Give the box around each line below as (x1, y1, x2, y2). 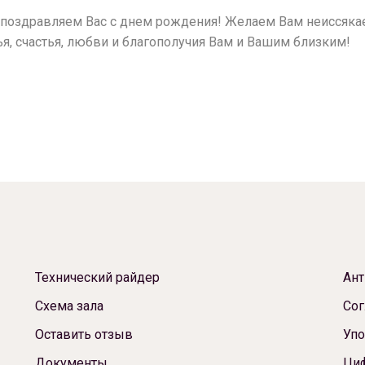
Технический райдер (34, 270, 160, 285)
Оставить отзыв (34, 327, 133, 342)
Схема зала (34, 298, 103, 314)
